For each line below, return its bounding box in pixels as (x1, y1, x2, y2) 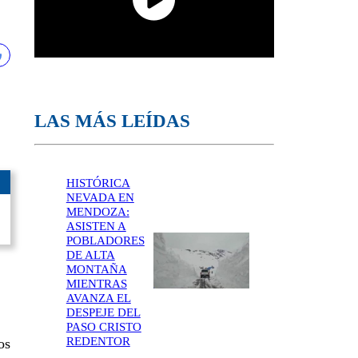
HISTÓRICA (66, 176, 130, 189)
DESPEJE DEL (66, 305, 141, 319)
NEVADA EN (66, 190, 134, 204)
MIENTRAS (66, 276, 127, 290)
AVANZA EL (66, 291, 131, 304)
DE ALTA (66, 248, 115, 261)
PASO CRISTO (66, 320, 141, 333)
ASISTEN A (66, 219, 126, 233)
